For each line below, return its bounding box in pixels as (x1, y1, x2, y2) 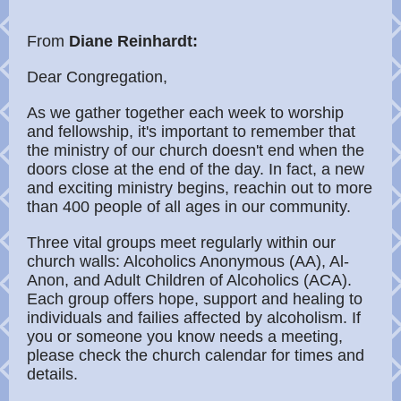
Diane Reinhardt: (64, 32, 198, 50)
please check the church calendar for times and (27, 346, 364, 364)
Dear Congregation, (27, 68, 167, 86)
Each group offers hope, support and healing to (27, 290, 363, 308)
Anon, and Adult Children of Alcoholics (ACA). (27, 271, 352, 289)
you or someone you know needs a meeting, (27, 328, 343, 346)
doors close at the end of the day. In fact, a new (27, 160, 364, 178)
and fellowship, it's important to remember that (27, 123, 355, 141)
